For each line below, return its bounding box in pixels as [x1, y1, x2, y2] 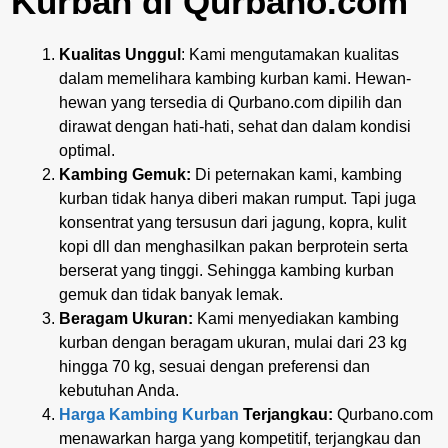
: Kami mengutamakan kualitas [181, 45, 399, 63]
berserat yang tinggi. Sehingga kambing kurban [59, 261, 394, 279]
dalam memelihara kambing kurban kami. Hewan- [59, 69, 411, 87]
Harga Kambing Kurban [59, 405, 239, 423]
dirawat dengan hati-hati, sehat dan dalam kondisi [59, 117, 411, 135]
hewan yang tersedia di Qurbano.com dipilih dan [59, 93, 402, 111]
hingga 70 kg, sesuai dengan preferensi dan [59, 357, 370, 375]
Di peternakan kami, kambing [191, 165, 402, 183]
